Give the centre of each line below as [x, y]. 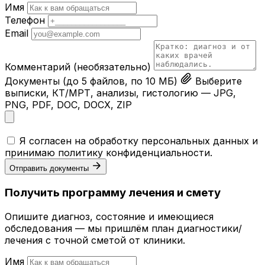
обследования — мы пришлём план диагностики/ [123, 228]
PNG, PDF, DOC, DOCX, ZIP [68, 105]
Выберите [219, 81]
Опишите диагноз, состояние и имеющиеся [109, 216]
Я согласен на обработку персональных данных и [139, 141]
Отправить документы [49, 169]
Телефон [25, 20]
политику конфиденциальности [134, 153]
